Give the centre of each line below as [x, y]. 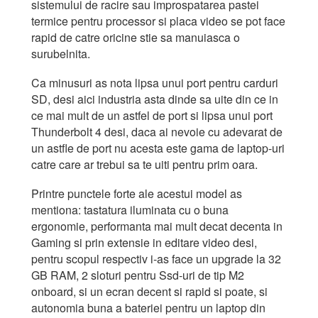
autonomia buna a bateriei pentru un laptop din [148, 307]
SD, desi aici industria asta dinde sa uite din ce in [155, 99]
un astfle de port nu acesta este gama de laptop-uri [158, 148]
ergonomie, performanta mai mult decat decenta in [157, 226]
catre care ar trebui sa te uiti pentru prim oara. [144, 164]
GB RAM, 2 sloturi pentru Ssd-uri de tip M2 [138, 275]
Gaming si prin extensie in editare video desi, [144, 242]
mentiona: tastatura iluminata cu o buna [130, 209]
